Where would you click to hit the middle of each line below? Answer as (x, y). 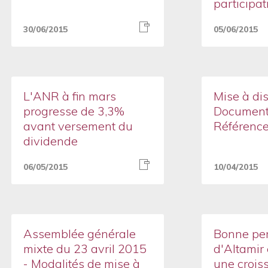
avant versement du (78, 126)
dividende (50, 141)
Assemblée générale (79, 234)
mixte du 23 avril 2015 (85, 249)
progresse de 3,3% (74, 111)
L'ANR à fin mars (69, 96)
